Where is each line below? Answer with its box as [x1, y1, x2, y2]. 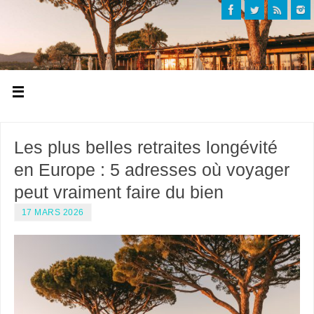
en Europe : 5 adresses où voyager [13, 159, 289, 179]
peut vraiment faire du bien [13, 182, 224, 202]
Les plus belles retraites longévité [13, 137, 278, 157]
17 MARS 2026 [21, 207, 84, 217]
